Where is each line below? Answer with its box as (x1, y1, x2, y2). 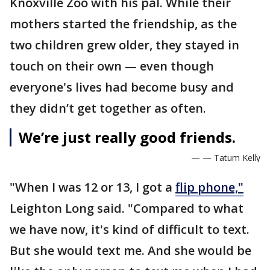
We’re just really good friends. (19, 127, 236, 148)
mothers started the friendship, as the (10, 16, 237, 33)
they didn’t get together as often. (10, 100, 206, 117)
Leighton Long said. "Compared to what (10, 200, 243, 217)
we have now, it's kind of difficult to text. (10, 221, 250, 238)
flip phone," (175, 179, 243, 196)
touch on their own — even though (10, 58, 214, 75)
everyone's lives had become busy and (10, 79, 234, 96)
